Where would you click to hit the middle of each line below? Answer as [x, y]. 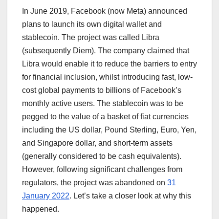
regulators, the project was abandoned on [95, 182]
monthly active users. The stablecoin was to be [103, 103]
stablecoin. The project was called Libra [91, 37]
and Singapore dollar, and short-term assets [97, 143]
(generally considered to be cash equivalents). [102, 156]
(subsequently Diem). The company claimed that [106, 50]
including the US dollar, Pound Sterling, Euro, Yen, [109, 130]
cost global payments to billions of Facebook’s [102, 90]
